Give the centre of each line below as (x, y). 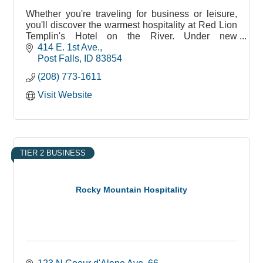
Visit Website (65, 95)
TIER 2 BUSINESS (53, 153)
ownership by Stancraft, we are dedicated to (131, 47)
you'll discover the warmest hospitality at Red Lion (131, 25)
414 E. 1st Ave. (69, 48)
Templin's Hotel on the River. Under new (131, 36)
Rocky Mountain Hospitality (131, 189)
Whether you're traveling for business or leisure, (131, 14)
